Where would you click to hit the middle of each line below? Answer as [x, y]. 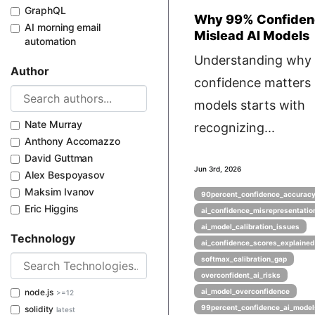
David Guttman [59, 158]
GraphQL [45, 10]
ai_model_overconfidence [245, 291]
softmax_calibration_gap [244, 259]
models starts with [250, 105]
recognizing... [234, 128]
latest [66, 309]
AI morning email [63, 27]
